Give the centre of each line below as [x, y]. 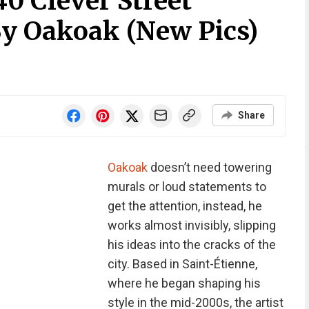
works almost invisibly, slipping [191, 225]
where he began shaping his [184, 283]
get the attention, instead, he [185, 206]
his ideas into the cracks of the [191, 245]
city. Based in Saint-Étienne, [182, 264]
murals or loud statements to [187, 187]
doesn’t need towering [209, 167]
